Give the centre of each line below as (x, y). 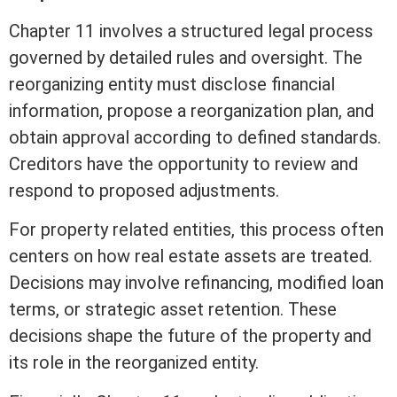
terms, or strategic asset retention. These (173, 310)
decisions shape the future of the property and (190, 336)
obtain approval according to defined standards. (195, 138)
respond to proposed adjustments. (144, 191)
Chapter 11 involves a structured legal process (191, 31)
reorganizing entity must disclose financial (172, 85)
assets (250, 257)
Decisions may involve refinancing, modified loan (196, 283)
